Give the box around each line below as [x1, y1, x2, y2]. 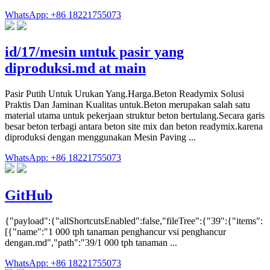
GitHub [5, 187, 52, 204]
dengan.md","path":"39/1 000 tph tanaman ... [5, 237, 177, 248]
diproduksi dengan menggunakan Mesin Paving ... [5, 132, 196, 143]
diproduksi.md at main [5, 60, 146, 77]
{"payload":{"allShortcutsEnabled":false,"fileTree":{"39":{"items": [5, 216, 263, 227]
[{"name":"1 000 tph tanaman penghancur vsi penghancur [5, 227, 226, 237]
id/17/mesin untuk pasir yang [5, 44, 184, 60]
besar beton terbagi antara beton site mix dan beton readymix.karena [5, 121, 263, 132]
